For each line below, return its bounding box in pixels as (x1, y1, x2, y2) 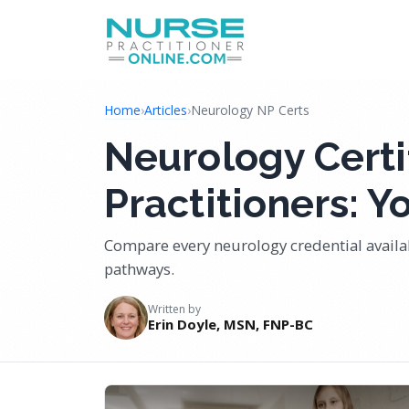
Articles (144, 101, 187, 119)
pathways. (104, 258, 174, 279)
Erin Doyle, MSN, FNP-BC (148, 315, 313, 333)
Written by (148, 301, 201, 317)
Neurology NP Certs (191, 101, 309, 119)
